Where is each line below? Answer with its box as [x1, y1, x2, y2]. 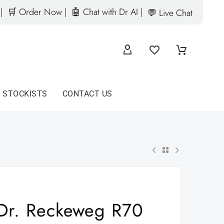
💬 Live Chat [147, 6, 192, 19]
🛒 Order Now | [7, 5, 66, 18]
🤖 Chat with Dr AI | [71, 5, 142, 18]
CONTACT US [62, 89, 112, 98]
